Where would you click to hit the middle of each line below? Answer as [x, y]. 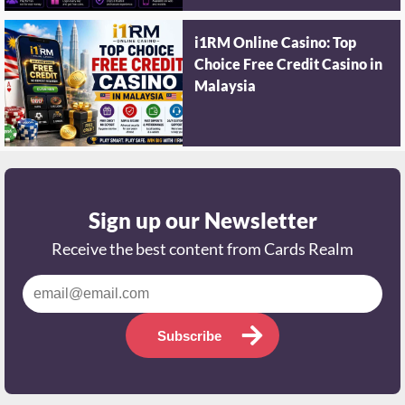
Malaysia [226, 88]
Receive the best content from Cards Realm [202, 251]
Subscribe [189, 338]
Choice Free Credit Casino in [289, 66]
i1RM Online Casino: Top [276, 45]
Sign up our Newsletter [202, 223]
